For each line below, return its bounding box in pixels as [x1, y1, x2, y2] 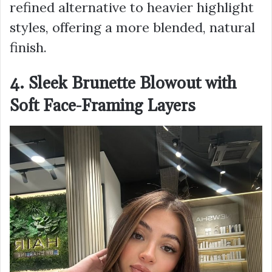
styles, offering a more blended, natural [10, 18, 255, 36]
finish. [10, 38, 47, 56]
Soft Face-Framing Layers [10, 95, 195, 117]
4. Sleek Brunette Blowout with [10, 73, 237, 94]
